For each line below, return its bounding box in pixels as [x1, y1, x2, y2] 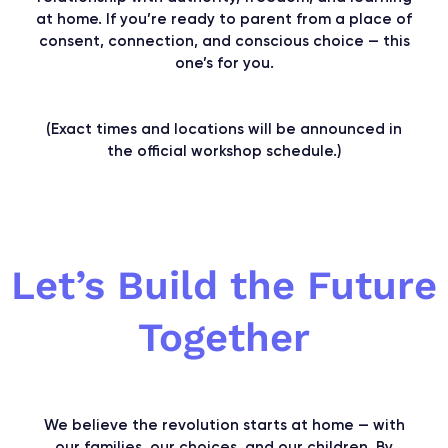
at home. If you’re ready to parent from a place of [36, 9, 412, 28]
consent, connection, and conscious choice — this [38, 31, 410, 50]
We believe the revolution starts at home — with [43, 415, 405, 434]
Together [138, 313, 310, 361]
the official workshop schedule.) [107, 141, 341, 160]
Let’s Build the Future [11, 261, 437, 309]
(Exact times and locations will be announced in [46, 119, 402, 138]
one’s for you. [174, 53, 274, 72]
